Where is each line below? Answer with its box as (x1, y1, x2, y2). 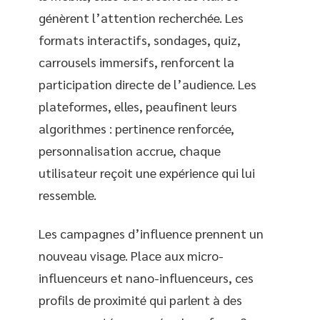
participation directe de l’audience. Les (39, 76, 256, 93)
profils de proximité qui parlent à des (39, 291, 242, 308)
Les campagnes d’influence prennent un (39, 224, 264, 241)
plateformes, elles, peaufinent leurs (39, 98, 237, 115)
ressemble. (39, 186, 96, 204)
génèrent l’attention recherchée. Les (39, 9, 244, 26)
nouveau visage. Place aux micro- (39, 246, 224, 264)
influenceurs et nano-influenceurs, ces (39, 269, 254, 286)
